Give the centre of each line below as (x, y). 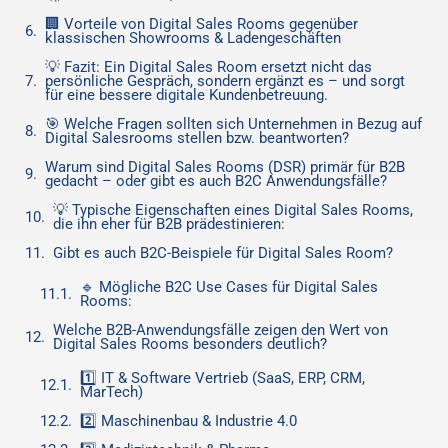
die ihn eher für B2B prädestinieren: (169, 224)
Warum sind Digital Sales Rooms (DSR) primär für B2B (225, 167)
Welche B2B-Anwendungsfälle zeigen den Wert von (220, 330)
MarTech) (111, 392)
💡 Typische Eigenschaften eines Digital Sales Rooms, (233, 210)
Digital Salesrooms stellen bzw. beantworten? (197, 138)
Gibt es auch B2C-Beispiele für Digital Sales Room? (223, 253)
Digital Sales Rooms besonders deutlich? (190, 344)
